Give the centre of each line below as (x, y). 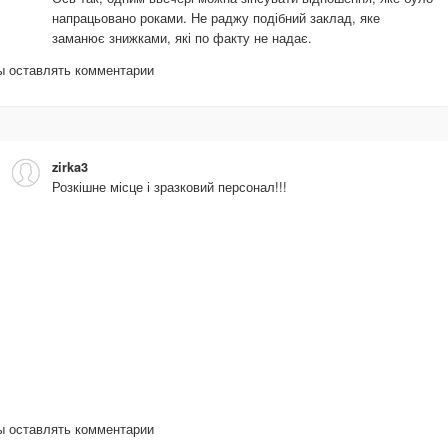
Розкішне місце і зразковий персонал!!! (169, 186)
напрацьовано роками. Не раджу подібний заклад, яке (216, 17)
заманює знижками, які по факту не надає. (182, 37)
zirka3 (70, 166)
